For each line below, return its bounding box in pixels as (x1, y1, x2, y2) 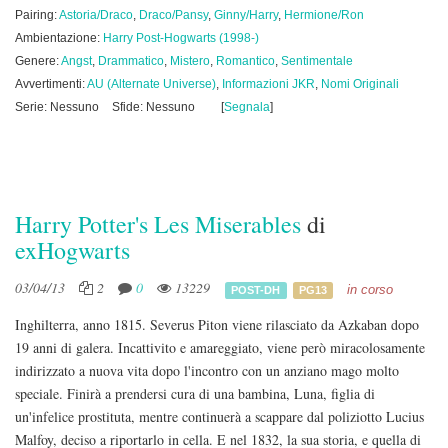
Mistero (170, 54, 210, 68)
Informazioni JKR (222, 77, 315, 91)
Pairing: (15, 8, 59, 22)
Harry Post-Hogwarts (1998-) (103, 31, 259, 45)
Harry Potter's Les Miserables (15, 208, 301, 240)
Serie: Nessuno (15, 100, 99, 114)
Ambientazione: (15, 31, 103, 45)
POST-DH (231, 283, 281, 296)
